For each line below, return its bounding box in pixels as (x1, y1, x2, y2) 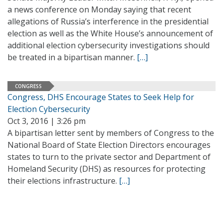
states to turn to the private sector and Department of (7, 151, 211, 162)
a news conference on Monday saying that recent (7, 4, 191, 15)
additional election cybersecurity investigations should (7, 40, 210, 51)
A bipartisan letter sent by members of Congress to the (7, 127, 214, 138)
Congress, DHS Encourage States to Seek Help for (7, 92, 194, 103)
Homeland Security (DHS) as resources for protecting (7, 163, 206, 174)
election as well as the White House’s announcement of (7, 28, 213, 39)
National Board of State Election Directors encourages (7, 139, 211, 150)
